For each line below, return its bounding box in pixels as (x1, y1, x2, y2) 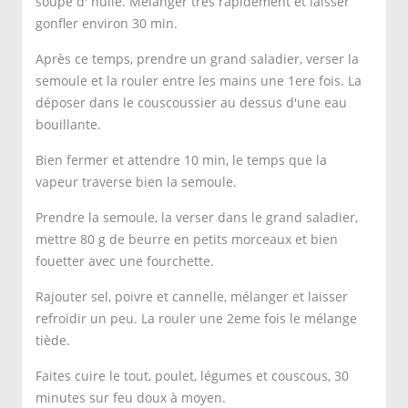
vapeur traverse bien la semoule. (36, 173, 237, 190)
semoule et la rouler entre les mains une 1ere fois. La (36, 72, 362, 89)
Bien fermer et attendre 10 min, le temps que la (36, 151, 327, 168)
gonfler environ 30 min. (36, 15, 178, 32)
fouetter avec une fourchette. (36, 252, 214, 270)
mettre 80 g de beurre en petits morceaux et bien (36, 230, 338, 248)
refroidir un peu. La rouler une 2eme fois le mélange (36, 310, 357, 327)
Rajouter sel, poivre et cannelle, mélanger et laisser (36, 288, 348, 305)
